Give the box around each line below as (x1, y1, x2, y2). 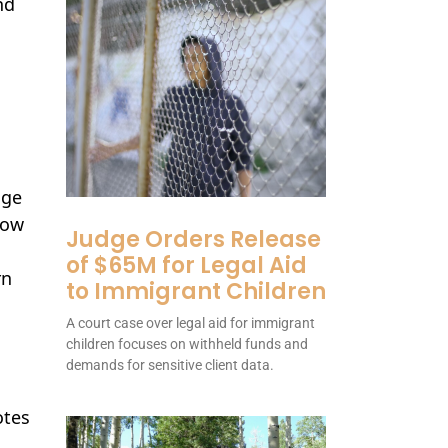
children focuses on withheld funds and (66, 336, 308, 353)
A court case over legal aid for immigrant (66, 315, 315, 332)
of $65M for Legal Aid (66, 250, 307, 282)
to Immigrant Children (66, 276, 326, 308)
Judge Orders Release (66, 224, 321, 256)
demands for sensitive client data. (66, 357, 274, 374)
